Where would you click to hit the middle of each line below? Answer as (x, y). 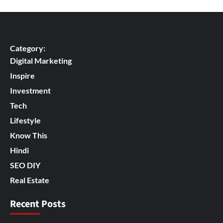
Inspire (22, 76)
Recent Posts (38, 204)
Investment (30, 91)
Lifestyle (25, 120)
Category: (28, 48)
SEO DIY (25, 165)
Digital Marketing (41, 61)
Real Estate (30, 180)
